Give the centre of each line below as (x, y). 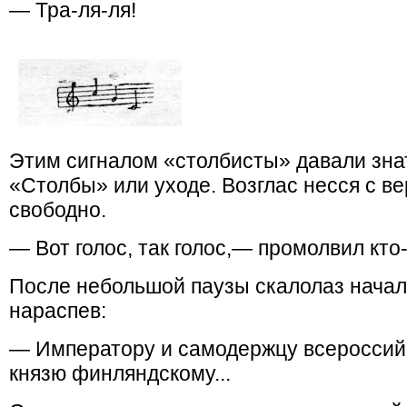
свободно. (58, 210)
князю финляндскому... (120, 373)
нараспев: (58, 311)
